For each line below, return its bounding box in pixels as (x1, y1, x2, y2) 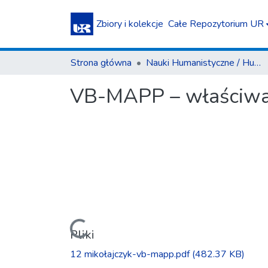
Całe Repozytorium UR (168, 17, 264, 31)
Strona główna (71, 56, 132, 69)
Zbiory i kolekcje (96, 17, 163, 31)
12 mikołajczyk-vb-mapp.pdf (70, 247, 192, 261)
